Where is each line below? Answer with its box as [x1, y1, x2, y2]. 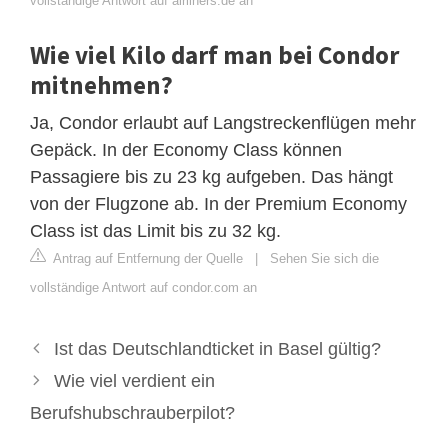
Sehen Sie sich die [270, 250, 379, 266]
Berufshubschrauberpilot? [30, 402, 235, 423]
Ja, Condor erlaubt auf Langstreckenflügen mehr [30, 112, 416, 133]
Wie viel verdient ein [53, 370, 215, 391]
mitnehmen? [30, 68, 173, 101]
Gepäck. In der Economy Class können [30, 139, 342, 160]
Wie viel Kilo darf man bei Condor [30, 38, 399, 71]
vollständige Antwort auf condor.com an [30, 279, 257, 295]
